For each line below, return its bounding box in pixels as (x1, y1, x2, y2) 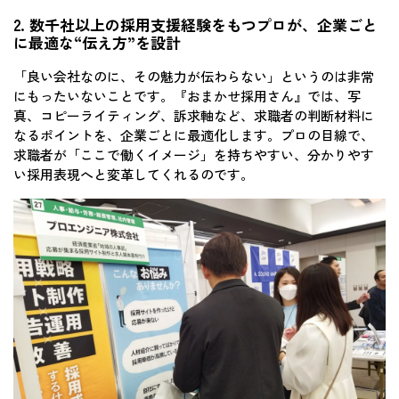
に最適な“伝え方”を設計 (13, 30, 181, 53)
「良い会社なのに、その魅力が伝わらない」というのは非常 (13, 66, 374, 85)
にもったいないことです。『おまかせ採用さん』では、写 (13, 85, 361, 105)
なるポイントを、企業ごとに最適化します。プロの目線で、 (13, 125, 374, 144)
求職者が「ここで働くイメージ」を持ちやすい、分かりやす (13, 144, 374, 164)
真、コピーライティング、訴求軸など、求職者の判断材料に (13, 105, 374, 125)
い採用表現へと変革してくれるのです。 (13, 164, 254, 183)
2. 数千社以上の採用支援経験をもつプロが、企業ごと (13, 12, 378, 36)
